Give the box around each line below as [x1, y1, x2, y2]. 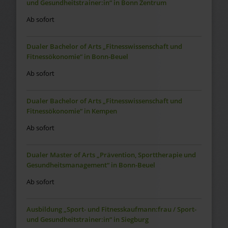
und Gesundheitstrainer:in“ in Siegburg [26, 214, 149, 224]
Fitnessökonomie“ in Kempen [26, 106, 117, 116]
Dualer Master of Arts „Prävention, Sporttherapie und [26, 150, 196, 160]
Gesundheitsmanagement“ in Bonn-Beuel [26, 160, 155, 170]
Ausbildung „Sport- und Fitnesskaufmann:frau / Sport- [26, 204, 196, 214]
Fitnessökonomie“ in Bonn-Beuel [26, 52, 128, 62]
